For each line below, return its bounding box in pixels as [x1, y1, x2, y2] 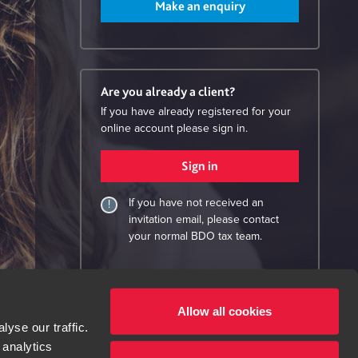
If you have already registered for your [101, 105, 291, 117]
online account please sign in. [101, 122, 248, 134]
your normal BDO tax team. [129, 230, 262, 242]
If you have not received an [129, 197, 264, 209]
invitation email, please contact [129, 213, 279, 225]
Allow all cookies [177, 304, 272, 318]
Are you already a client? [101, 83, 236, 99]
